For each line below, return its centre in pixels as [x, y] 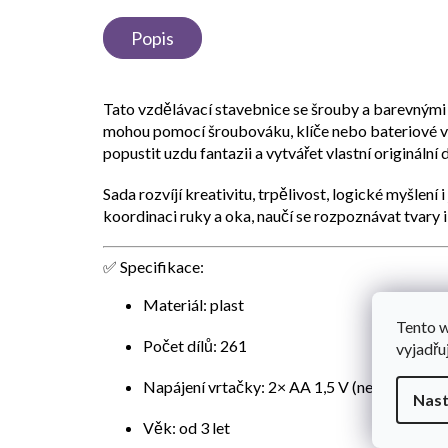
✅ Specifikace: [153, 266]
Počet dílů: [181, 345]
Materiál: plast [193, 304]
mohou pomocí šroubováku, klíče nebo [236, 130]
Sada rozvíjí [144, 193]
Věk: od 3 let [186, 427]
